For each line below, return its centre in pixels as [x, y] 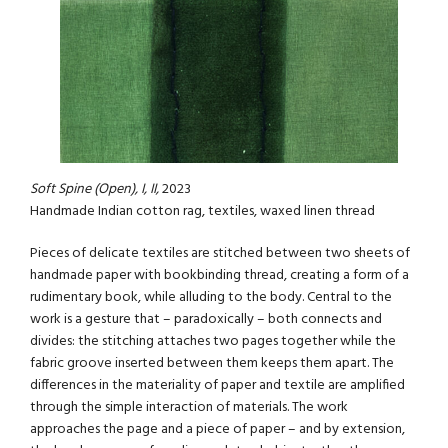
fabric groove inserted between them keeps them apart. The [212, 363]
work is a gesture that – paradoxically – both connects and [206, 319]
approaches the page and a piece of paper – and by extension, [217, 429]
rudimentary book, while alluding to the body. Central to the [211, 297]
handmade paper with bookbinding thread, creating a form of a [219, 275]
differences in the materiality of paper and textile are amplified [217, 385]
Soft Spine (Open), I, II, [94, 190]
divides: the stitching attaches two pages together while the [213, 341]
